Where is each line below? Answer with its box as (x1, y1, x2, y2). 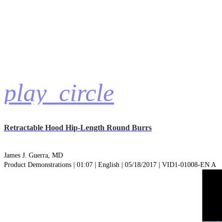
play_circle (4, 78, 114, 107)
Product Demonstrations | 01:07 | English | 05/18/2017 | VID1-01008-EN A (4, 161, 216, 169)
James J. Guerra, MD (4, 152, 63, 160)
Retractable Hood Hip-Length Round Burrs (4, 123, 152, 132)
